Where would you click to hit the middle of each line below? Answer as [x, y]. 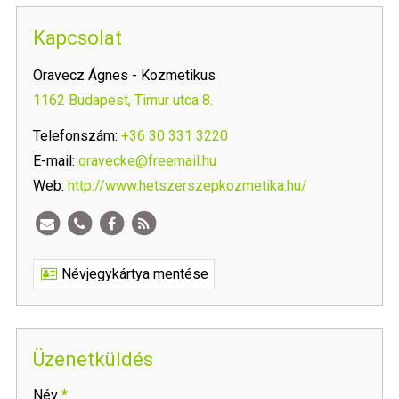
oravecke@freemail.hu [147, 161]
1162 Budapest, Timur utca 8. [123, 101]
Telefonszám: [75, 136]
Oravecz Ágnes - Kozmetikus [124, 76]
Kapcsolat [77, 38]
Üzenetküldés [93, 360]
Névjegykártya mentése [133, 274]
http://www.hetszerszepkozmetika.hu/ [187, 186]
